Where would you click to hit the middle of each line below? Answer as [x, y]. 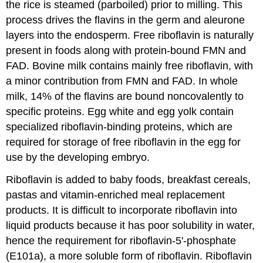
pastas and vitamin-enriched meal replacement [116, 195]
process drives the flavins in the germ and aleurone [126, 20]
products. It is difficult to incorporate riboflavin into [122, 210]
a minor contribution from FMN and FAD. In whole [122, 81]
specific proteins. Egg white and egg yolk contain [120, 111]
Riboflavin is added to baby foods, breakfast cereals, [129, 180]
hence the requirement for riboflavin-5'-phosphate [121, 241]
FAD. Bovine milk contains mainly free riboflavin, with [130, 65]
